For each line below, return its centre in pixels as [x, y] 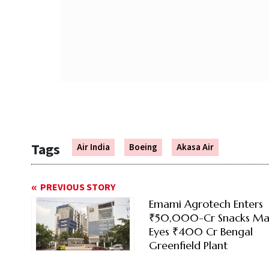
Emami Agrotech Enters [206, 204]
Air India [93, 148]
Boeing [143, 148]
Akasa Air [195, 148]
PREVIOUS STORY [78, 188]
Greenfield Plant [188, 246]
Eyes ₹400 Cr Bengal [201, 232]
